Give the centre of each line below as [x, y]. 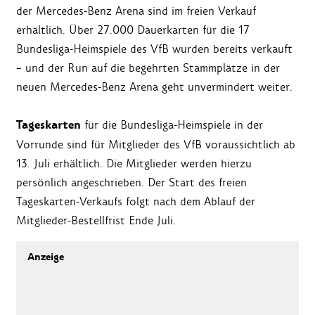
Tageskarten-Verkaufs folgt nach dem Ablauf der [136, 202]
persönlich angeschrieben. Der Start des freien [131, 183]
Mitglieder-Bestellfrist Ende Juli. [96, 221]
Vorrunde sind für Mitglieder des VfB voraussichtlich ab [156, 145]
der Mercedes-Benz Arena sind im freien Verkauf [136, 11]
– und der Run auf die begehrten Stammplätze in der [148, 68]
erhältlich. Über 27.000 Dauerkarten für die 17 [133, 30]
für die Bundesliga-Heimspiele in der [172, 125]
